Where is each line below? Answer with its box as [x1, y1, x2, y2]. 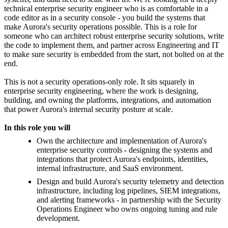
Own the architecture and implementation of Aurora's [37, 136, 207, 146]
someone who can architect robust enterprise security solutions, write [4, 32, 224, 41]
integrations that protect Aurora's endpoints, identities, [37, 155, 208, 164]
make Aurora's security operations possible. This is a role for [4, 22, 197, 32]
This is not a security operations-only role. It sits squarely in [4, 77, 194, 87]
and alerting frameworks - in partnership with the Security [37, 195, 221, 205]
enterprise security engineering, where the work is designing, [4, 87, 198, 96]
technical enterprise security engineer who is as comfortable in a [4, 4, 208, 13]
